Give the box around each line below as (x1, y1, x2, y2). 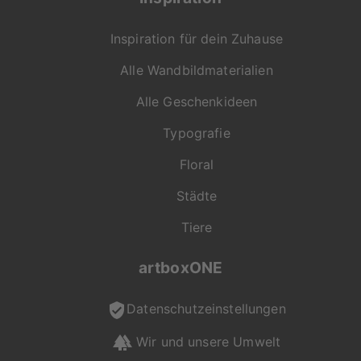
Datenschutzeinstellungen (127, 301, 286, 317)
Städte (176, 187, 218, 204)
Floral (179, 156, 214, 172)
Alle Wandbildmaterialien (120, 61, 273, 78)
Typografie (163, 124, 230, 141)
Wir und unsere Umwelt (131, 333, 281, 350)
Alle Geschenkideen (135, 93, 258, 110)
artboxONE (138, 257, 223, 277)
